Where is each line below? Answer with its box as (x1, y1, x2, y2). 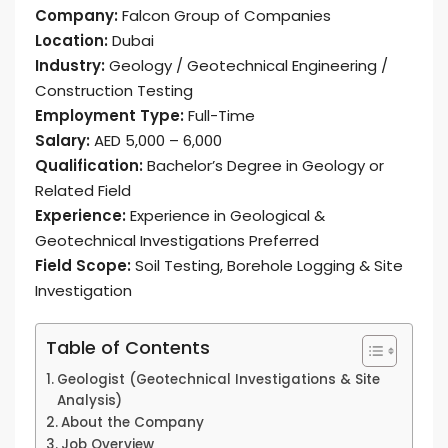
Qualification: (35, 155, 143, 176)
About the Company (60, 413, 204, 432)
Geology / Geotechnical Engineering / (105, 55, 388, 76)
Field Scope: (35, 255, 131, 276)
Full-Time (184, 105, 255, 126)
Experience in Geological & (126, 205, 325, 226)
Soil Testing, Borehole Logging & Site (131, 255, 403, 276)
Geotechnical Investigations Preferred (35, 230, 319, 251)
